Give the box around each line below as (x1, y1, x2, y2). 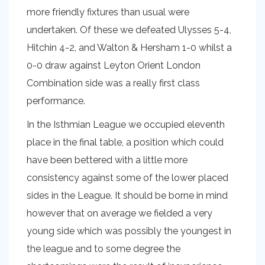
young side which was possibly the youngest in (27, 225, 231, 237)
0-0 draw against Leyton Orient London (27, 60, 201, 71)
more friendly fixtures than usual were (27, 7, 189, 18)
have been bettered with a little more (27, 154, 188, 166)
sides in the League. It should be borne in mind (27, 190, 228, 201)
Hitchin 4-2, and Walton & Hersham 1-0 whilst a (27, 42, 232, 53)
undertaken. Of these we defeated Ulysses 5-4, (27, 24, 231, 35)
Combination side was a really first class (27, 77, 200, 89)
